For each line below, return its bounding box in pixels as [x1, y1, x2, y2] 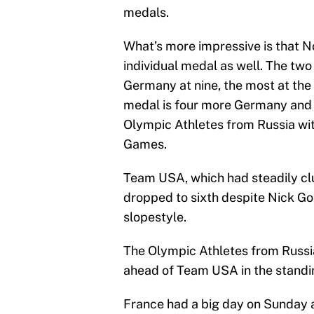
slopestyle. [123, 210, 186, 225]
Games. [123, 137, 167, 152]
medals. [123, 5, 169, 20]
